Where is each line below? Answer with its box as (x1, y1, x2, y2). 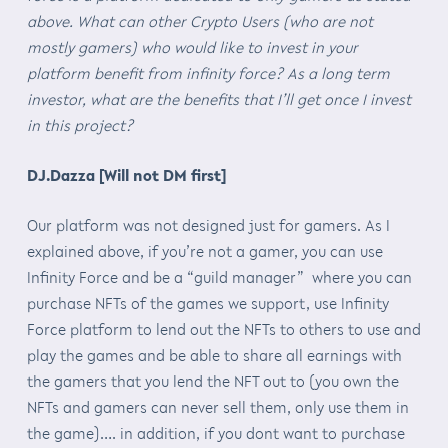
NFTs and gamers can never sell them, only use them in (26, 395, 409, 418)
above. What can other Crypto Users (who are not (26, 9, 373, 32)
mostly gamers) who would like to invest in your (26, 35, 358, 58)
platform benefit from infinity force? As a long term (26, 61, 390, 84)
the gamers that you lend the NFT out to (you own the (26, 369, 399, 392)
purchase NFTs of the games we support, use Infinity (26, 291, 389, 314)
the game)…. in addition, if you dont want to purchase (26, 421, 405, 444)
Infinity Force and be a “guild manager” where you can (26, 265, 412, 288)
